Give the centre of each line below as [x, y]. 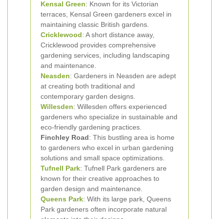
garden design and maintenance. [92, 189]
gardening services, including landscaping [105, 55]
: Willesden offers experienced [120, 107]
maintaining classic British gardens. [95, 24]
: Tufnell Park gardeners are [123, 168]
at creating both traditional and [88, 86]
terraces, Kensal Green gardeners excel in [106, 14]
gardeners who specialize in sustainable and [109, 117]
